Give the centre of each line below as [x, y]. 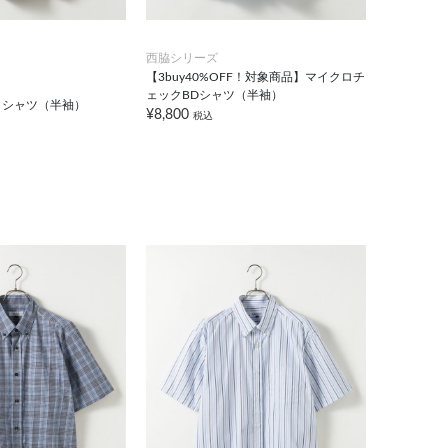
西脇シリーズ [181, 57]
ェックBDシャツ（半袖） [214, 94]
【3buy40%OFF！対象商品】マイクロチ [255, 76]
